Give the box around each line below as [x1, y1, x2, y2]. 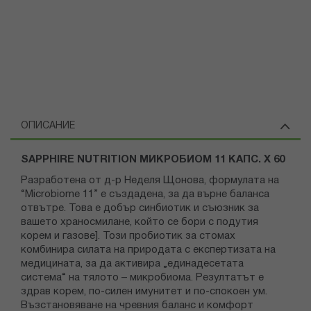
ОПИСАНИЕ [21, 121, 75, 131]
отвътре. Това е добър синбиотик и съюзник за [21, 203, 259, 214]
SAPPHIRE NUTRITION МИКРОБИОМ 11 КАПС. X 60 [21, 155, 285, 165]
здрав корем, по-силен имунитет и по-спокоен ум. [21, 287, 267, 297]
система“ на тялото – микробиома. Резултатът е [21, 273, 264, 283]
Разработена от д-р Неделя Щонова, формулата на [21, 176, 279, 186]
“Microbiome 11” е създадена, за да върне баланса [21, 190, 269, 200]
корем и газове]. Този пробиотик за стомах [21, 231, 235, 242]
